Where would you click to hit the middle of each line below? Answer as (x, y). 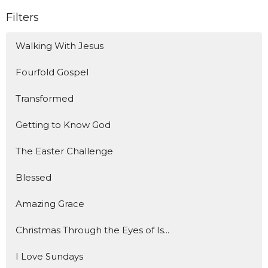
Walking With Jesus (60, 46)
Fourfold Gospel (52, 72)
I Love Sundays (49, 257)
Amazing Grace (50, 204)
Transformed (45, 99)
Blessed (33, 178)
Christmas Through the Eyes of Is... (92, 230)
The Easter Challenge (64, 151)
